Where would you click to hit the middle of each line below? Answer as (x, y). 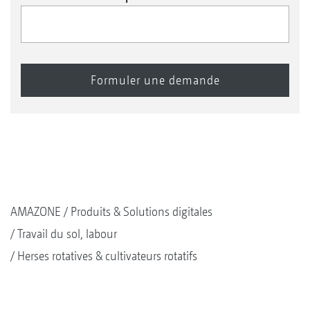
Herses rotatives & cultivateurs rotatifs (107, 256)
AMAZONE (36, 211)
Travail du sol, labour (67, 234)
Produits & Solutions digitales (142, 211)
